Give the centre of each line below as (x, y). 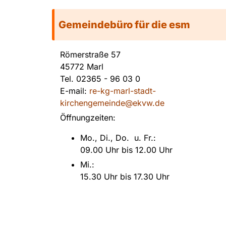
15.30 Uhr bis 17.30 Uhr (125, 176)
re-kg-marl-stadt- (123, 91)
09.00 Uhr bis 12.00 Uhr (126, 150)
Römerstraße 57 (90, 54)
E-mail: (75, 91)
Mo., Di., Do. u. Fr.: (119, 137)
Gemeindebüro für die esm (125, 24)
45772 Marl (82, 66)
